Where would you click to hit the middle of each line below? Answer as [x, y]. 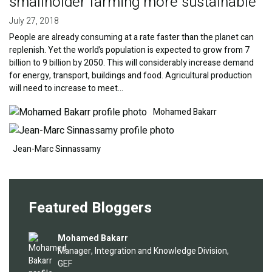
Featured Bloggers [90, 208]
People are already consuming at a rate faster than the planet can [131, 38]
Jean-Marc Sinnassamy [57, 149]
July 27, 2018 [34, 21]
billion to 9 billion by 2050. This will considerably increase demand [131, 63]
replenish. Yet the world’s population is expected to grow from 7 [129, 50]
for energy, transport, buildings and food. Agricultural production [131, 76]
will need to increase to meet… [66, 89]
